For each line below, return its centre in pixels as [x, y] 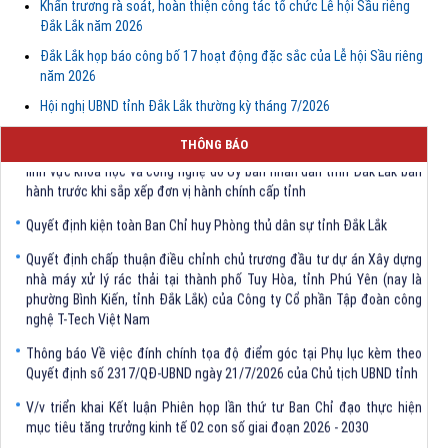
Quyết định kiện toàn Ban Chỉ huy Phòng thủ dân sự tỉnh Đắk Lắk [206, 200]
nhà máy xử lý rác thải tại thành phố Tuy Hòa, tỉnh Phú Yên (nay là [224, 254]
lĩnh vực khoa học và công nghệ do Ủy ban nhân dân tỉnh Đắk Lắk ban [224, 146]
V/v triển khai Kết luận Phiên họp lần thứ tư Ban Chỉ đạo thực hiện [224, 382]
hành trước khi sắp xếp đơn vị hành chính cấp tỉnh [166, 166]
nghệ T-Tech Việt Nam [88, 294]
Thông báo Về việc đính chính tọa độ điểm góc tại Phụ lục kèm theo [224, 328]
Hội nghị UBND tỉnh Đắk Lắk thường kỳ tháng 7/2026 [185, 105]
